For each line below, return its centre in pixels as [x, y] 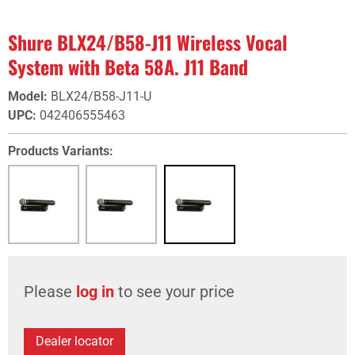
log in [95, 292]
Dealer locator [74, 341]
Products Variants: [61, 151]
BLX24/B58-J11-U [101, 96]
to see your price [174, 292]
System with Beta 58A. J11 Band [128, 67]
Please [50, 292]
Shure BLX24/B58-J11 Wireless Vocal [148, 42]
